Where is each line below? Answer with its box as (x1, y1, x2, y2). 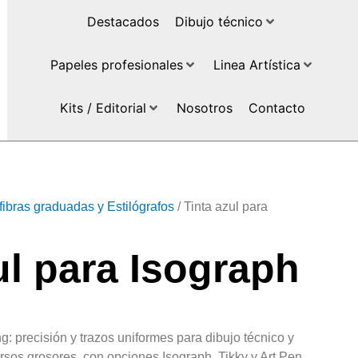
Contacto (248, 100, 305, 116)
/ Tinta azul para (174, 200, 268, 213)
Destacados (87, 14, 160, 30)
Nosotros (176, 100, 233, 116)
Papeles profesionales (50, 57, 183, 73)
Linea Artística (213, 57, 300, 73)
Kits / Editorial (59, 100, 146, 116)
